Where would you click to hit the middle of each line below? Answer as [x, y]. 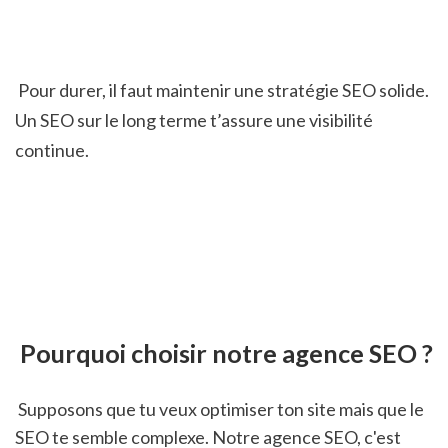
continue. [52, 150]
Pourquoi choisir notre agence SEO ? [226, 353]
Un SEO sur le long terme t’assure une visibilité [194, 120]
